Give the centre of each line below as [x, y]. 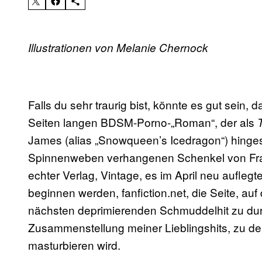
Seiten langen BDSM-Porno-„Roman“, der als [143, 122]
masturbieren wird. [74, 245]
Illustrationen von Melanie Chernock [118, 48]
